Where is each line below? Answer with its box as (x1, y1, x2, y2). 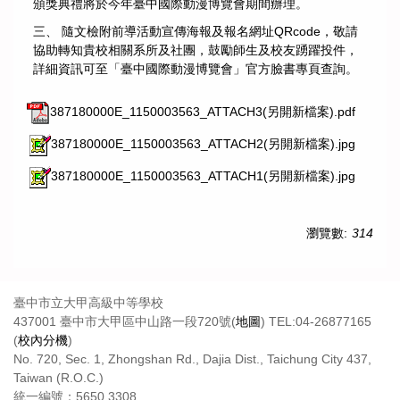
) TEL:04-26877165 (261, 313, 371, 329)
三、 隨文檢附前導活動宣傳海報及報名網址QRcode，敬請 (33, 23, 358, 38)
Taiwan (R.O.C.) (13, 370, 104, 385)
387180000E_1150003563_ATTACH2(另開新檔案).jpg (51, 137, 355, 152)
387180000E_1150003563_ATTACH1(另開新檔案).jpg (51, 169, 355, 184)
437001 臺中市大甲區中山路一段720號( (13, 313, 236, 329)
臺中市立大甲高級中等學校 (13, 295, 163, 310)
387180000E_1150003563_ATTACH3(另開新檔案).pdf (50, 104, 355, 119)
